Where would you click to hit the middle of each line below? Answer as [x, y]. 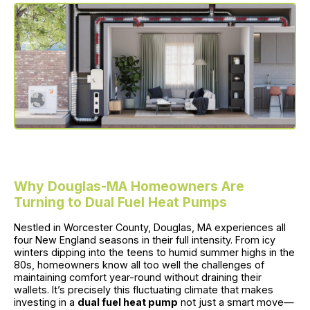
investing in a [46, 302]
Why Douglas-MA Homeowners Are [129, 186]
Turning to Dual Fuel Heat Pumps [120, 202]
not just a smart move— [236, 302]
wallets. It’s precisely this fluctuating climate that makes [144, 290]
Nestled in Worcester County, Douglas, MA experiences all [150, 228]
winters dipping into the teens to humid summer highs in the [154, 253]
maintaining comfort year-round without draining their [138, 277]
